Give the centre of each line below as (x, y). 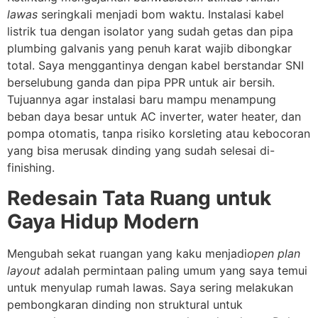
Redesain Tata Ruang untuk (139, 198)
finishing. (31, 168)
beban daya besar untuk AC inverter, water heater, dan (154, 117)
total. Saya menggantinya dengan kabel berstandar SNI (155, 66)
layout (24, 270)
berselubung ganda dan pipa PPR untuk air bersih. (141, 83)
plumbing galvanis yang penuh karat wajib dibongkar (149, 49)
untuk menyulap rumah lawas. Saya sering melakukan (150, 287)
